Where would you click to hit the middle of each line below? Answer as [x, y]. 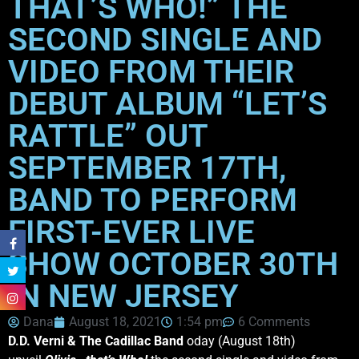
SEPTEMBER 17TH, [147, 168]
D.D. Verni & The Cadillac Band [96, 341]
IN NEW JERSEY [123, 296]
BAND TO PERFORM [153, 200]
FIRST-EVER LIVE [131, 232]
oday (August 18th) [240, 341]
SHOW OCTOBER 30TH [173, 264]
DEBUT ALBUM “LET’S [167, 104]
